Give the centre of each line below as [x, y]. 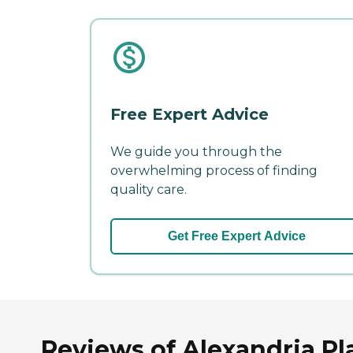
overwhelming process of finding [214, 170]
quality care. [149, 189]
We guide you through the [196, 151]
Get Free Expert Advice [236, 236]
